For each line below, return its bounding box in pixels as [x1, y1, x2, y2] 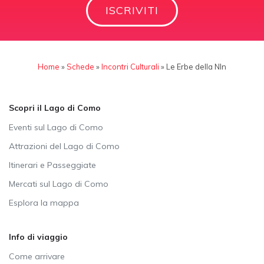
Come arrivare [9, 251, 65, 262]
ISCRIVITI [105, 4, 159, 18]
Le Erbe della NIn [166, 62, 226, 72]
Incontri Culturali [101, 62, 159, 72]
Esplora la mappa [9, 197, 79, 209]
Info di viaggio [9, 232, 68, 243]
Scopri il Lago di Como [9, 103, 101, 114]
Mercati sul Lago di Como [9, 179, 108, 190]
